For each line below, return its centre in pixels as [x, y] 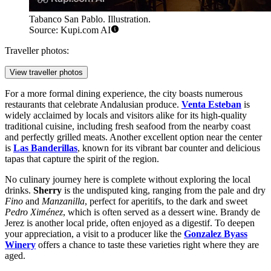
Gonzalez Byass [216, 234]
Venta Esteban [211, 105]
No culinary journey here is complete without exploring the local [128, 180]
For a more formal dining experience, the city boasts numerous [124, 94]
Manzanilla [63, 201]
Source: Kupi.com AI [70, 30]
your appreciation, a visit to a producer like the [94, 234]
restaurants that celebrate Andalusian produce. [93, 105]
